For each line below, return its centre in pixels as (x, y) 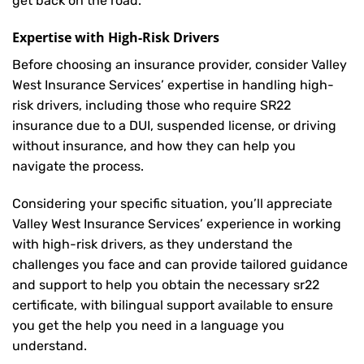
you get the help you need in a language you (148, 325)
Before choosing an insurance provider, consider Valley (180, 65)
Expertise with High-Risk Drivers (116, 38)
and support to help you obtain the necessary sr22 (166, 284)
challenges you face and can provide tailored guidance (180, 264)
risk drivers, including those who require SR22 (152, 106)
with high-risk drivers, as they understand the (152, 244)
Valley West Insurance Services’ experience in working (177, 223)
